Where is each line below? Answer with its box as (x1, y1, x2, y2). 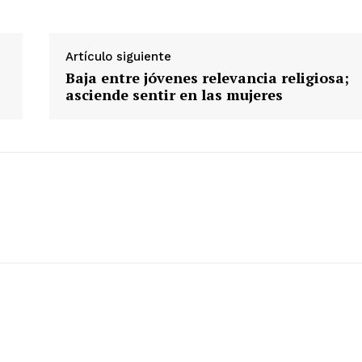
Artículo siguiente (65, 48, 171, 64)
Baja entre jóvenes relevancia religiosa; (65, 67, 349, 87)
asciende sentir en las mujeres (65, 84, 283, 104)
